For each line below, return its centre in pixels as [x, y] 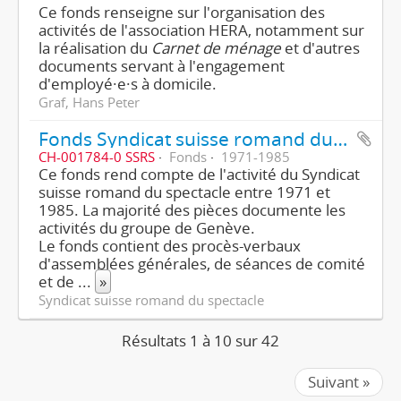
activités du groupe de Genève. [147, 228]
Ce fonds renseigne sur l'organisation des [182, 12]
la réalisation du [95, 48]
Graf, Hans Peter [89, 102]
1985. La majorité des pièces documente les [192, 210]
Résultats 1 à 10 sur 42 [200, 341]
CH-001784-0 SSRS [97, 157]
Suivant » [339, 382]
